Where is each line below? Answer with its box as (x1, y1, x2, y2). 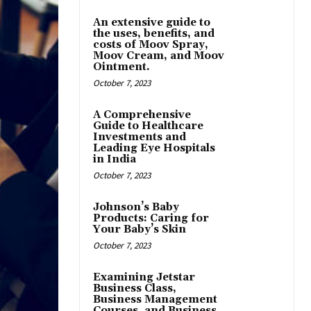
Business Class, (93, 282, 176, 295)
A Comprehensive (93, 108, 191, 121)
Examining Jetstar (93, 271, 195, 284)
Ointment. (93, 60, 150, 74)
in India (93, 153, 136, 166)
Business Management (93, 293, 217, 306)
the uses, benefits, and (93, 27, 215, 40)
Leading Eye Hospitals (93, 142, 215, 155)
